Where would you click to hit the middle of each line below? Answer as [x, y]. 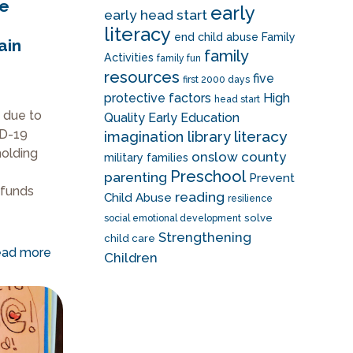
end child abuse [216, 37]
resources [141, 77]
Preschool [208, 176]
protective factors [157, 98]
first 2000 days [216, 80]
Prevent [271, 178]
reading [199, 197]
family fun [178, 58]
